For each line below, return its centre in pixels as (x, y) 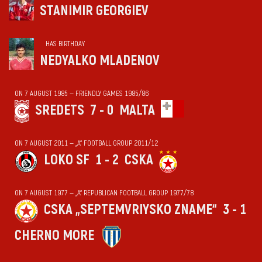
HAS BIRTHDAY (65, 44)
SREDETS (60, 110)
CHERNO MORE (54, 235)
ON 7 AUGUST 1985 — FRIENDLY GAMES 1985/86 (82, 94)
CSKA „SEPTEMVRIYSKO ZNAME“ (130, 210)
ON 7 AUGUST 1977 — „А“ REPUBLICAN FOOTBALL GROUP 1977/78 (104, 193)
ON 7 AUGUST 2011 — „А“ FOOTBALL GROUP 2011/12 (86, 143)
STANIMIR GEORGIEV (94, 11)
